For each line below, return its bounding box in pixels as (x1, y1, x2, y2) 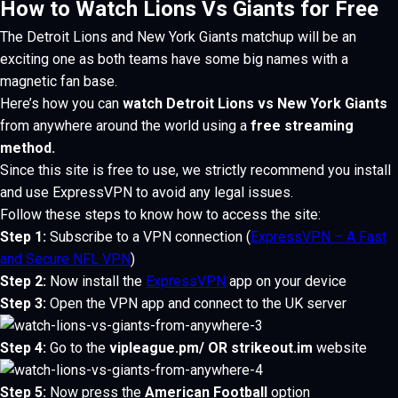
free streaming (251, 117, 354, 134)
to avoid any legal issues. (136, 184, 293, 201)
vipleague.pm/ (109, 339, 204, 356)
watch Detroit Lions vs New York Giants (123, 95, 387, 112)
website (313, 339, 367, 356)
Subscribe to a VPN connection (46, 228, 246, 245)
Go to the (50, 339, 109, 356)
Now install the (46, 273, 146, 290)
